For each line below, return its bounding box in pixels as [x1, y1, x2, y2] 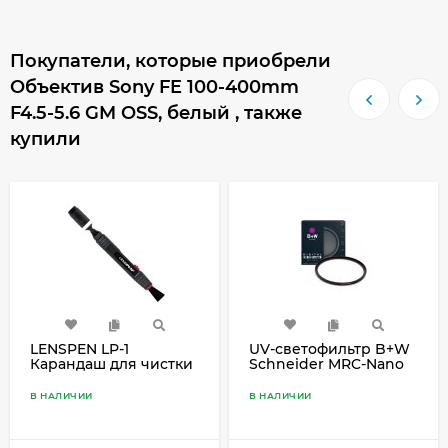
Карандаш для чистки [30, 354, 193, 373]
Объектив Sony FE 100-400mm [10, 75, 299, 98]
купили [10, 127, 81, 150]
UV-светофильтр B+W [249, 339, 410, 358]
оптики [30, 369, 83, 388]
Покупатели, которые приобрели [10, 49, 331, 72]
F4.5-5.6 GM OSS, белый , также [10, 101, 302, 124]
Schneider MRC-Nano [249, 354, 404, 373]
